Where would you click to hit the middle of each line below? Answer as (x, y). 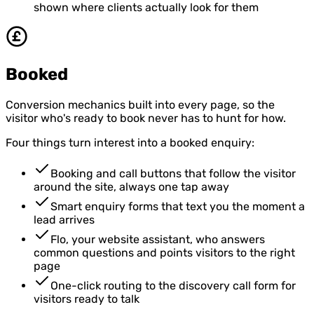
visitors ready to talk (87, 299)
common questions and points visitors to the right (164, 252)
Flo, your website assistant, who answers (158, 239)
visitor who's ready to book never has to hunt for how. (146, 118)
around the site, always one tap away (131, 186)
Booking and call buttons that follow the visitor (173, 173)
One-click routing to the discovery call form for (173, 285)
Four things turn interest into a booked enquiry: (130, 142)
